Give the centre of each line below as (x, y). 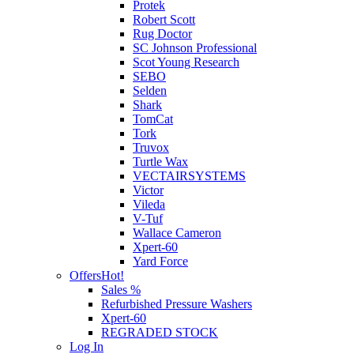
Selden (150, 91)
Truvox (151, 148)
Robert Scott (164, 20)
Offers (85, 276)
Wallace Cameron (177, 233)
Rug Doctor (162, 34)
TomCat (153, 119)
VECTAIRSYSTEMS (189, 176)
